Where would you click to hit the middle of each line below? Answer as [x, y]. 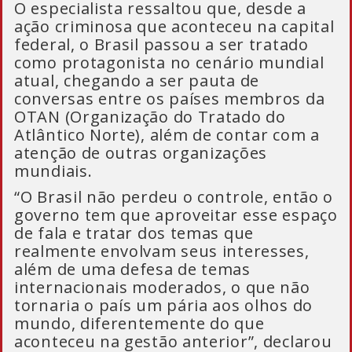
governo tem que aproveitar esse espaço [176, 215]
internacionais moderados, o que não [162, 287]
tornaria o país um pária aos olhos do [163, 305]
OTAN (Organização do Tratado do [150, 117]
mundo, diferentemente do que [139, 323]
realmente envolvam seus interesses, [162, 251]
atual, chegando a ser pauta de [137, 81]
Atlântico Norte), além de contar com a [167, 135]
